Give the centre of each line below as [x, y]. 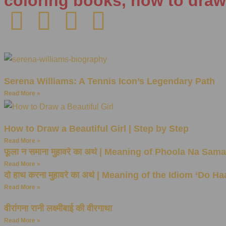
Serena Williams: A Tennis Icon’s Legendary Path [109, 81]
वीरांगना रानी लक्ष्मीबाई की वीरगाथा [58, 208]
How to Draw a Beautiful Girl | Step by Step [96, 128]
